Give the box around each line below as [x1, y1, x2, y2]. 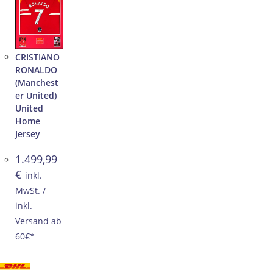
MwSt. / [15, 184, 46, 196]
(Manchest [15, 76, 58, 88]
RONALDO [15, 63, 57, 76]
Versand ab [15, 214, 62, 227]
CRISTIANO [15, 51, 60, 63]
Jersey [15, 127, 40, 140]
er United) [15, 89, 57, 101]
